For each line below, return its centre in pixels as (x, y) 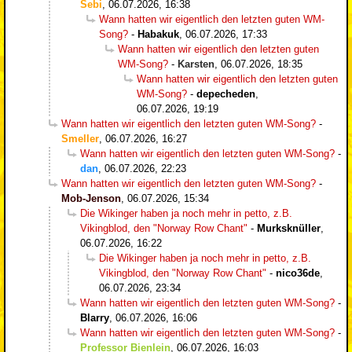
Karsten (196, 64)
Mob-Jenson (91, 198)
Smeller (80, 138)
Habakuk (158, 34)
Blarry (95, 317)
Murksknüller (289, 228)
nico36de (298, 273)
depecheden (226, 93)
